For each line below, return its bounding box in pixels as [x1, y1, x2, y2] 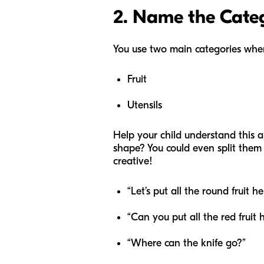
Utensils [127, 99, 165, 111]
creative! [113, 155, 153, 167]
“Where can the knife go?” [127, 237, 246, 249]
